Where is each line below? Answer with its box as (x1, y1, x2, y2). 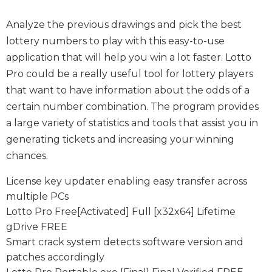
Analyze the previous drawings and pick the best (6, 18, 242, 30)
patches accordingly (6, 251, 104, 263)
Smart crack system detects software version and (6, 236, 243, 248)
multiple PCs (6, 190, 69, 202)
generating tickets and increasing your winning (6, 133, 234, 145)
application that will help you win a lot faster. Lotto (6, 51, 251, 63)
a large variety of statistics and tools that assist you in (6, 117, 258, 129)
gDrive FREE (6, 220, 67, 233)
